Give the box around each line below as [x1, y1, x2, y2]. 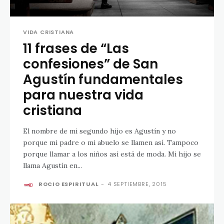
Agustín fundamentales [23, 70, 183, 88]
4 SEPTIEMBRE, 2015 [107, 179, 167, 188]
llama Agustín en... [23, 160, 82, 170]
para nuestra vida [23, 85, 143, 104]
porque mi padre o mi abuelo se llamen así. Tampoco [23, 137, 198, 147]
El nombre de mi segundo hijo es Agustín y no [23, 126, 176, 135]
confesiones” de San [23, 54, 158, 73]
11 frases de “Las [23, 39, 129, 57]
